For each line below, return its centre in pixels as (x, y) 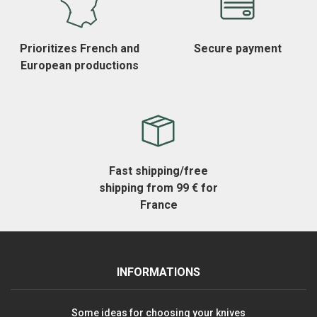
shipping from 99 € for (158, 188)
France (158, 205)
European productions (79, 66)
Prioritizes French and (79, 49)
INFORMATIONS (158, 272)
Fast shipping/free (158, 171)
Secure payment (238, 49)
